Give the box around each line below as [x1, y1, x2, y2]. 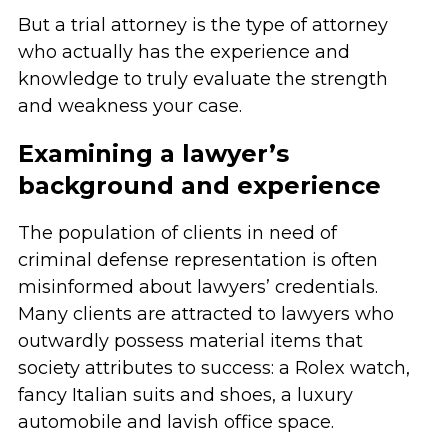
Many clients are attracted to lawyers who [17, 303, 394, 325]
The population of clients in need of [17, 222, 337, 244]
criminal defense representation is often [17, 249, 378, 271]
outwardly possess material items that [17, 330, 363, 352]
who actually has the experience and [17, 41, 350, 63]
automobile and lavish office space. [17, 411, 334, 433]
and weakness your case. [17, 95, 242, 117]
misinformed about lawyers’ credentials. [17, 276, 378, 298]
